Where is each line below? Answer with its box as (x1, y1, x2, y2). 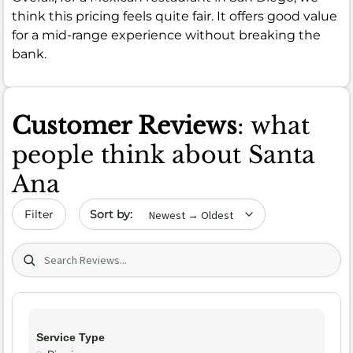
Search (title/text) (11, 243, 121, 259)
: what (237, 111, 310, 141)
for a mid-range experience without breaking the (12, 28, 321, 43)
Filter (24, 207, 54, 222)
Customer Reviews (12, 111, 237, 141)
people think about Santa (12, 140, 315, 170)
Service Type (36, 330, 105, 344)
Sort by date (78, 199, 155, 215)
